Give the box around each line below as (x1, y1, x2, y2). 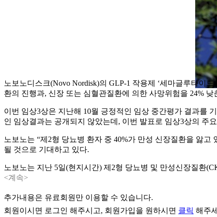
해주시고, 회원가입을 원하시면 (68, 206, 178, 215)
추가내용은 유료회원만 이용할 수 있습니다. (4, 193, 153, 201)
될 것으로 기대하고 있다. (4, 145, 89, 154)
